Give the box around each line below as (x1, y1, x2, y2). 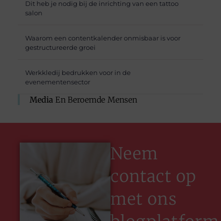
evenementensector (25, 78, 90, 86)
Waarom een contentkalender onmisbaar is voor (25, 34, 181, 42)
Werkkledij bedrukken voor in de (25, 69, 131, 77)
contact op (110, 166, 196, 186)
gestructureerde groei (25, 43, 96, 52)
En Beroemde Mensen (53, 94, 138, 105)
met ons (110, 188, 177, 209)
